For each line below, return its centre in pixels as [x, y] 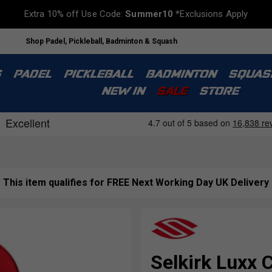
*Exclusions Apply [211, 14]
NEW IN [122, 92]
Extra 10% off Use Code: [75, 14]
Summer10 [149, 14]
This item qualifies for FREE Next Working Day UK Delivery [136, 183]
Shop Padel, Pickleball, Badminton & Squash [101, 41]
